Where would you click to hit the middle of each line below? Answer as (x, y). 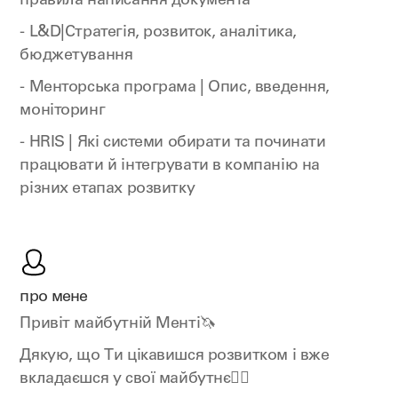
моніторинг (63, 111)
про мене (54, 298)
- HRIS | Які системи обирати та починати (173, 143)
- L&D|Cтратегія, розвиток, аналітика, (158, 33)
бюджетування (76, 56)
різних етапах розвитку (107, 189)
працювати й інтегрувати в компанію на (170, 166)
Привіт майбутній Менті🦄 (118, 324)
